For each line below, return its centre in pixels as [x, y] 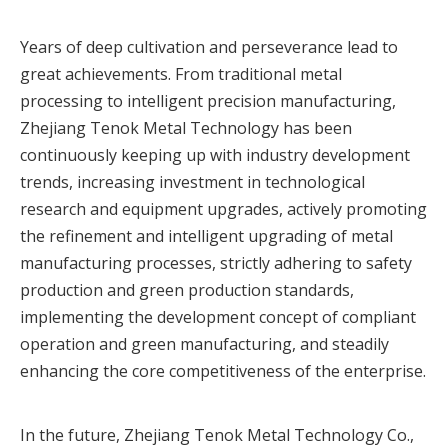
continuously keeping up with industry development [215, 155]
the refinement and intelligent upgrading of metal [206, 236]
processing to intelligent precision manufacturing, [208, 101]
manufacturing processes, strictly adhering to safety [216, 263]
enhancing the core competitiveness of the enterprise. [223, 371]
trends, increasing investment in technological [192, 182]
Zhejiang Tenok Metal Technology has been [186, 128]
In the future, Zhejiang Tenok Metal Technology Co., [217, 435]
